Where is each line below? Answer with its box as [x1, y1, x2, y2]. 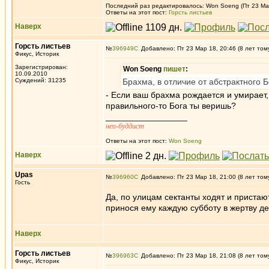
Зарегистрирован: [15, 64, 68, 70]
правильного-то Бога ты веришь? [106, 101, 236, 110]
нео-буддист [106, 122, 144, 130]
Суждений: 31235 [15, 77, 66, 83]
